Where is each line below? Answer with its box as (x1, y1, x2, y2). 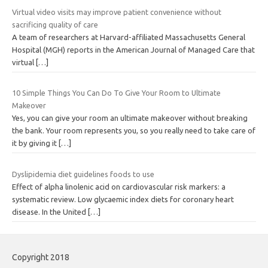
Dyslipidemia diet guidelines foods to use (12, 169, 154, 178)
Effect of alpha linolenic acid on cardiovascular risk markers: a (12, 182, 226, 191)
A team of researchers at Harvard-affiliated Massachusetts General (12, 32, 245, 41)
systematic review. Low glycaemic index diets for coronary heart (12, 194, 234, 203)
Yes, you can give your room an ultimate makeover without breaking (12, 114, 248, 123)
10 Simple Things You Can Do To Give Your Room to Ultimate (12, 89, 221, 98)
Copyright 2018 (12, 252, 69, 262)
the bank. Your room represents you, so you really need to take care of (12, 126, 255, 135)
